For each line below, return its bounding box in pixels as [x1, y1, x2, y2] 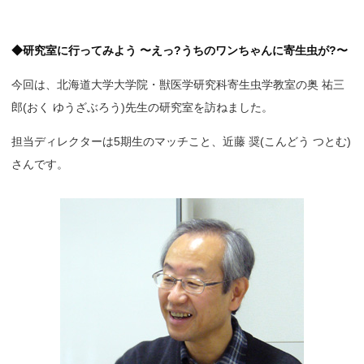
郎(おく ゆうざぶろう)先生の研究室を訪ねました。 [11, 101, 273, 114]
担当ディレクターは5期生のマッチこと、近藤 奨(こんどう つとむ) [11, 135, 351, 148]
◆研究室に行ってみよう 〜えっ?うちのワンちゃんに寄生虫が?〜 [11, 44, 348, 57]
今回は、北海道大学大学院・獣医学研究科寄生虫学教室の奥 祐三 [11, 78, 344, 91]
